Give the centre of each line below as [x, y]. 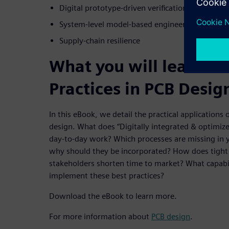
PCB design [171, 216]
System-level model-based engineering [128, 24]
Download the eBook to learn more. [113, 196]
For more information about [100, 216]
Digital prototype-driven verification [123, 8]
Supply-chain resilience [100, 40]
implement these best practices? [107, 175]
